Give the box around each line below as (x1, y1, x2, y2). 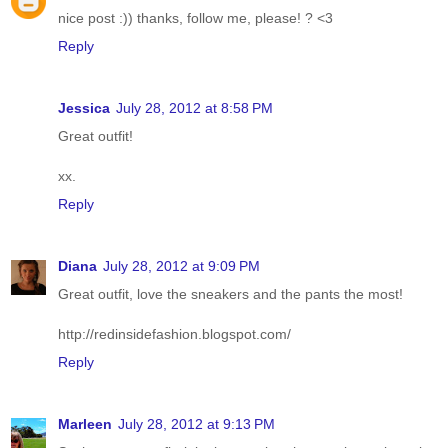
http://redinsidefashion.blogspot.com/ (58, 326, 291, 343)
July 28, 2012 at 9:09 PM (103, 258, 260, 275)
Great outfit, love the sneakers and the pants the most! (58, 286, 403, 303)
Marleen (58, 416, 112, 433)
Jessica (58, 100, 110, 117)
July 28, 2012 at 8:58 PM (116, 100, 273, 117)
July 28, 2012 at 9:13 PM (118, 416, 275, 433)
